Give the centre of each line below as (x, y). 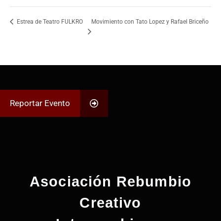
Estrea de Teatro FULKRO (49, 21)
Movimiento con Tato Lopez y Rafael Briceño (150, 21)
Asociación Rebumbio (110, 181)
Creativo (110, 203)
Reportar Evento (40, 103)
